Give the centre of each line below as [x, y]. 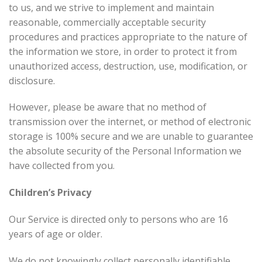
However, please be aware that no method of [108, 107]
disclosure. [32, 80]
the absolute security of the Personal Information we [125, 151]
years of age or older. [56, 234]
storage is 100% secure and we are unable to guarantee [131, 137]
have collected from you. [62, 166]
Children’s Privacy [50, 193]
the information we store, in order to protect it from [123, 51]
